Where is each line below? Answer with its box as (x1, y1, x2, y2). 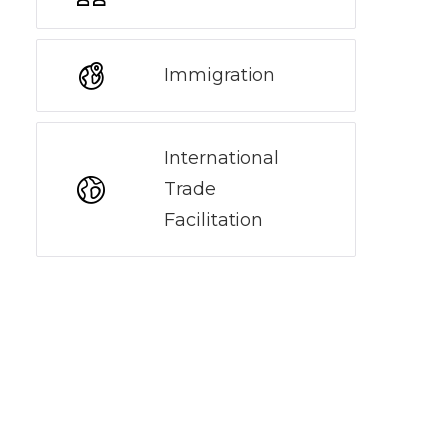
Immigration (164, 64, 276, 86)
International (164, 147, 280, 169)
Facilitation (164, 209, 264, 231)
